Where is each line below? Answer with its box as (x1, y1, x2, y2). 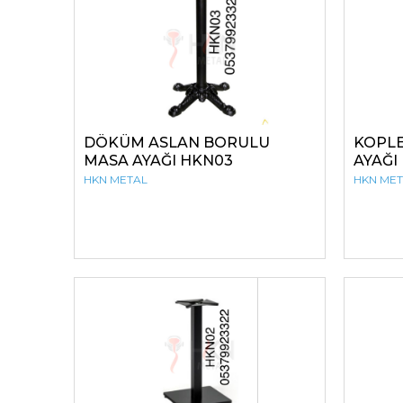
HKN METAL (84, 173, 148, 186)
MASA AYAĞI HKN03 (84, 152, 233, 169)
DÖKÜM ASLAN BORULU (84, 134, 270, 151)
